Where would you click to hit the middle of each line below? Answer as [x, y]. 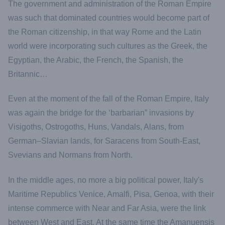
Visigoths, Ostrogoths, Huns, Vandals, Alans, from [96, 127]
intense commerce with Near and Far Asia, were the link [107, 208]
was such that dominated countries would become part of [109, 18]
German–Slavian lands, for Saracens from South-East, [104, 141]
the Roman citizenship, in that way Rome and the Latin [105, 32]
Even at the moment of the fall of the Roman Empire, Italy [108, 99]
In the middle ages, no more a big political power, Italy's [106, 180]
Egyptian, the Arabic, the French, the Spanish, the [96, 60]
